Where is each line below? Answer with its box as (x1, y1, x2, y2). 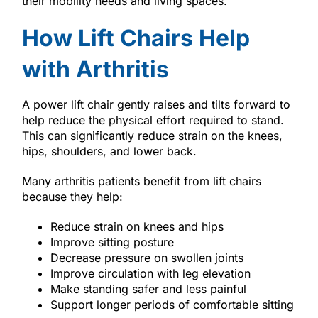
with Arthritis (21, 55, 169, 83)
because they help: (21, 189, 123, 204)
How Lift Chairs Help (21, 23, 250, 52)
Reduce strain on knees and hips (50, 219, 224, 234)
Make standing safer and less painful (50, 281, 246, 296)
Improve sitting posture (50, 234, 174, 249)
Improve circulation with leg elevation (50, 265, 251, 280)
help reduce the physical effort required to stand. (21, 112, 284, 127)
